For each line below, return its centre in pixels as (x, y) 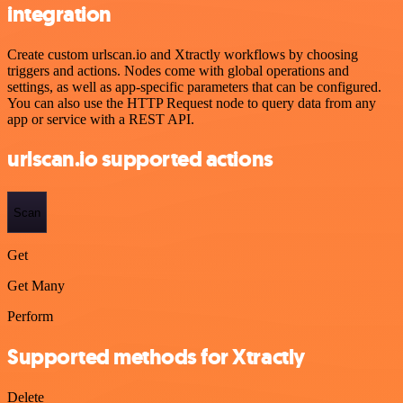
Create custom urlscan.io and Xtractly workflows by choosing (183, 54)
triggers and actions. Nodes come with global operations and (178, 70)
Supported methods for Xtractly (156, 357)
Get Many (36, 286)
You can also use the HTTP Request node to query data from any (192, 103)
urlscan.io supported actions (140, 160)
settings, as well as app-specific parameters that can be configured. (194, 86)
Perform (30, 316)
